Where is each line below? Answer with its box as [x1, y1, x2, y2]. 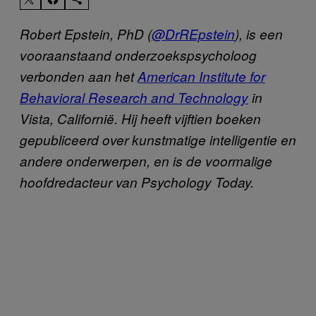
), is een [235, 24, 283, 43]
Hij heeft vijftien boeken [121, 109, 261, 128]
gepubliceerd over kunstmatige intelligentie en [20, 130, 296, 149]
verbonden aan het [20, 66, 138, 85]
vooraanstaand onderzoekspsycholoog [20, 45, 257, 64]
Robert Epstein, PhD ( [20, 24, 152, 43]
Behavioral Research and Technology [20, 87, 248, 107]
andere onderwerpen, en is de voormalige [20, 151, 272, 170]
